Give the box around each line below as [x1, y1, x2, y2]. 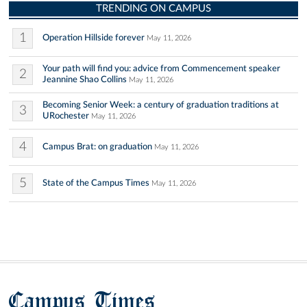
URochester [42, 111, 89, 121]
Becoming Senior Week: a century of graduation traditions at [42, 100, 279, 110]
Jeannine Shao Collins [42, 75, 127, 85]
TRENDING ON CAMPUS [96, 3, 211, 14]
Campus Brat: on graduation [42, 142, 152, 152]
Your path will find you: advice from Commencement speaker [42, 64, 280, 74]
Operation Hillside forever [42, 33, 145, 43]
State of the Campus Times [42, 178, 149, 188]
